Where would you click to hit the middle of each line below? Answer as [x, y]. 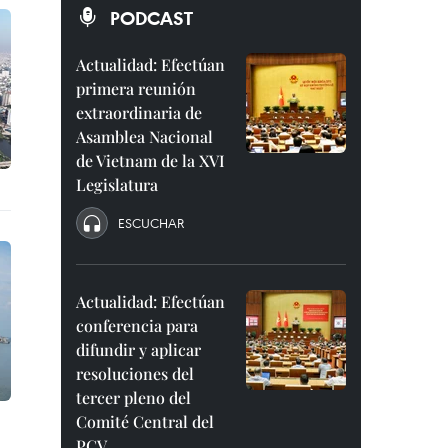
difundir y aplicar [138, 349]
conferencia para [137, 325]
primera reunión [136, 88]
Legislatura [117, 184]
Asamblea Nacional [144, 136]
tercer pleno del [133, 397]
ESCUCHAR [151, 223]
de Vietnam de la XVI [150, 160]
